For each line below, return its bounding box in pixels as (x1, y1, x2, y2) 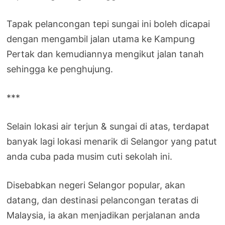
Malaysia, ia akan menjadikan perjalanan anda (7, 210, 200, 221)
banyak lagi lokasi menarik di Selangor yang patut (7, 136, 217, 147)
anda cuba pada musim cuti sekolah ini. (7, 151, 173, 162)
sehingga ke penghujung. (7, 64, 114, 75)
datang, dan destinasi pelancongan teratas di (7, 195, 199, 206)
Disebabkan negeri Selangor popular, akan (7, 180, 186, 191)
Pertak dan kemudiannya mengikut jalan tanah (7, 49, 204, 60)
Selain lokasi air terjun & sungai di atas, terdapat (7, 121, 210, 132)
